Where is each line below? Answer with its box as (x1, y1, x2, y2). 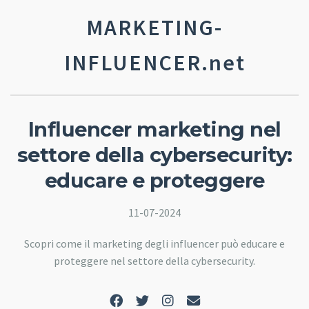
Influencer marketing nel (28, 117, 281, 141)
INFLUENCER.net (63, 49, 246, 77)
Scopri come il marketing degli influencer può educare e (24, 236, 285, 250)
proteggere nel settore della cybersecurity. (54, 253, 255, 268)
